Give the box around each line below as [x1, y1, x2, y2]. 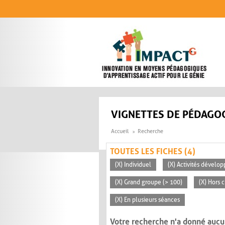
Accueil [111, 128, 129, 135]
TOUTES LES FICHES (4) [110, 147, 195, 157]
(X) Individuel [115, 161, 151, 169]
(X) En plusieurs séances [115, 196, 180, 204]
